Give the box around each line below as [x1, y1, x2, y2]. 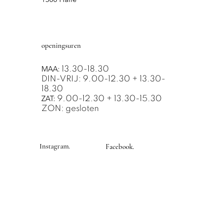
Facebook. [105, 142, 134, 151]
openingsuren [41, 41, 81, 50]
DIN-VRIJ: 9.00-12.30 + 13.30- [41, 74, 165, 83]
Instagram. [39, 142, 70, 151]
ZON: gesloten [41, 104, 99, 113]
